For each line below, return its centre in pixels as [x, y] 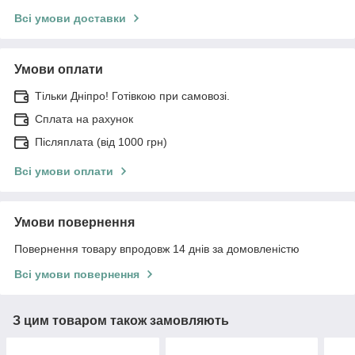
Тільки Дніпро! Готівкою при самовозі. [132, 95]
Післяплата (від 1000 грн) [101, 141]
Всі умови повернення [77, 274]
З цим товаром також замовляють [121, 320]
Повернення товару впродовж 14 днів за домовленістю [157, 248]
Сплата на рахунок [84, 118]
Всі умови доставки [70, 18]
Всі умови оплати [64, 171]
